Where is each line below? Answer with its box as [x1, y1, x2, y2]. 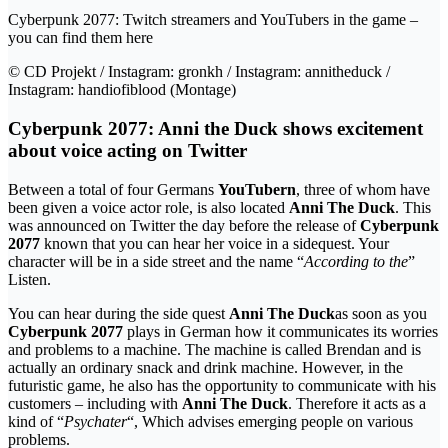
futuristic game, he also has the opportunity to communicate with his [8, 376, 436, 394]
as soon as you [335, 304, 427, 322]
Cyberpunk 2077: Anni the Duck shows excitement [8, 118, 423, 140]
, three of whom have [296, 180, 430, 198]
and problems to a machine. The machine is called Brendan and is [8, 340, 421, 358]
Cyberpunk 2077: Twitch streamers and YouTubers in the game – [8, 11, 418, 29]
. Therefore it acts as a [288, 394, 426, 412]
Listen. [8, 270, 51, 288]
